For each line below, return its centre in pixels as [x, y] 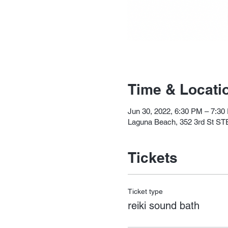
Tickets [152, 158]
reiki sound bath [163, 206]
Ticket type [145, 192]
